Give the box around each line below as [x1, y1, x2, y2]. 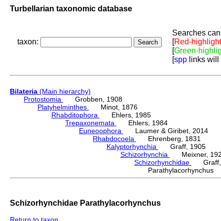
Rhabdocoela [93, 135, 136, 143]
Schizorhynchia [120, 150, 170, 159]
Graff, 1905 [158, 143, 206, 151]
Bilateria [10, 87, 37, 96]
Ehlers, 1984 [116, 119, 168, 127]
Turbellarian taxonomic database [10, 4, 132, 13]
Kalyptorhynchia [107, 143, 158, 151]
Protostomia [24, 95, 63, 104]
